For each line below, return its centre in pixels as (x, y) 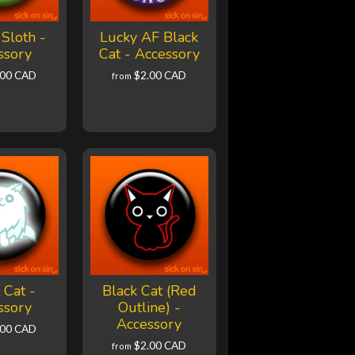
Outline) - (149, 308)
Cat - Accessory (149, 54)
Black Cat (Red (149, 291)
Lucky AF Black (149, 38)
